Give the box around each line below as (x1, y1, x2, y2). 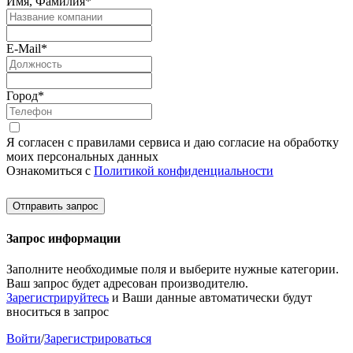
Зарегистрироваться (44, 331, 151, 345)
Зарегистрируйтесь (6, 290, 109, 304)
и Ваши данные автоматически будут (109, 290, 312, 304)
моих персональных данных (6, 150, 158, 164)
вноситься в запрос (6, 304, 109, 318)
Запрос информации (6, 231, 121, 245)
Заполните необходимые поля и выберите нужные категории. (6, 262, 339, 276)
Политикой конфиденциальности (94, 164, 273, 178)
